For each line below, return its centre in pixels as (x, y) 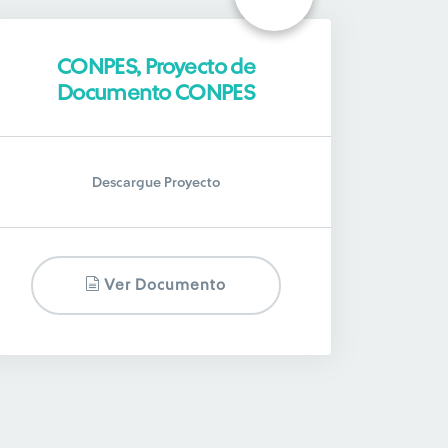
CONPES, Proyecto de (156, 67)
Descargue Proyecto (155, 183)
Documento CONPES (156, 93)
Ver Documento (163, 285)
